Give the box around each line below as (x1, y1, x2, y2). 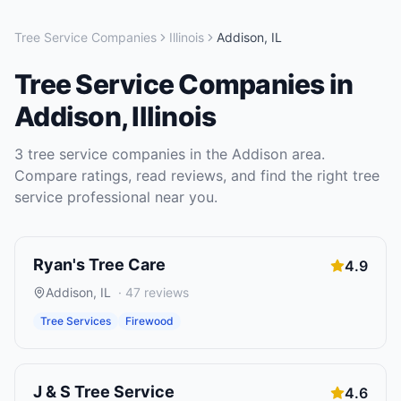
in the (185, 145, 232, 163)
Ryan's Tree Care (33, 255, 166, 274)
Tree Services (40, 314, 111, 328)
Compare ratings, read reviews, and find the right (14, 166, 353, 184)
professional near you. (63, 188, 218, 206)
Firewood (125, 314, 174, 328)
